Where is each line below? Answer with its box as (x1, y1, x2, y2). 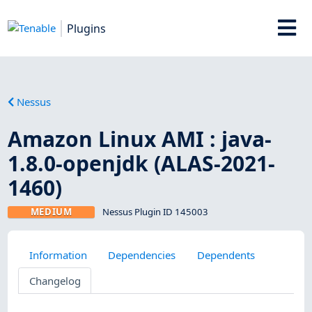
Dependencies (108, 247, 176, 262)
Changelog (29, 273, 81, 288)
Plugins (67, 20, 107, 36)
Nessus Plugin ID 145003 (102, 205, 208, 218)
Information (29, 247, 87, 262)
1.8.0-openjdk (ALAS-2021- (8, 148, 276, 178)
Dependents (196, 247, 255, 262)
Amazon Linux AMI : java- (8, 124, 272, 153)
